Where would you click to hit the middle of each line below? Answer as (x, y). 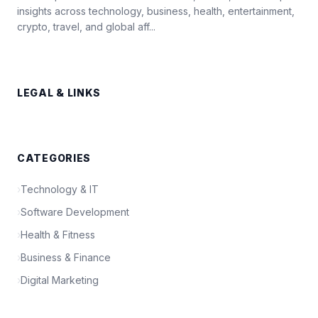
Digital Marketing (60, 280)
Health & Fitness (58, 235)
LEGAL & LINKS (59, 93)
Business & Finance (66, 257)
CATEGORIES (54, 158)
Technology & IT (60, 189)
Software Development (75, 212)
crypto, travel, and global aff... (86, 27)
